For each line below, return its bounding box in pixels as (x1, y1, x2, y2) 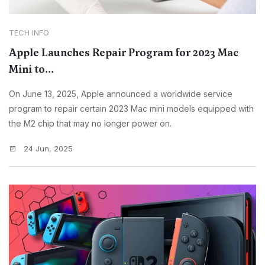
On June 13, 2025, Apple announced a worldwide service (9, 89, 232, 99)
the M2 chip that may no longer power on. (9, 118, 172, 129)
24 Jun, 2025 (21, 144, 73, 154)
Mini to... (9, 62, 54, 77)
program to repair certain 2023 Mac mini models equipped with (9, 104, 254, 114)
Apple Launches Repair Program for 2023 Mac (9, 46, 238, 60)
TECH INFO (9, 28, 49, 38)
